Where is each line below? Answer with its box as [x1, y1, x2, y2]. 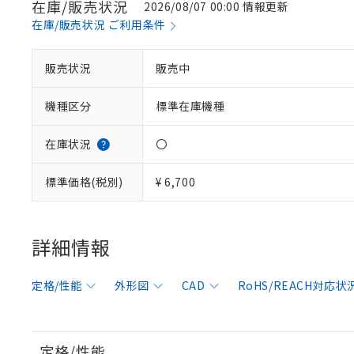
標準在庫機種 [156, 98, 225, 114]
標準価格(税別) [45, 174, 123, 190]
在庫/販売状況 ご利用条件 [32, 17, 166, 32]
